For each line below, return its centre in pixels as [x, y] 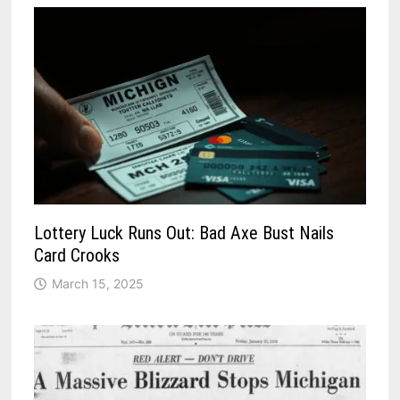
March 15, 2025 [98, 284]
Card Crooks [77, 256]
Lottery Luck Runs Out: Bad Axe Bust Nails [184, 233]
